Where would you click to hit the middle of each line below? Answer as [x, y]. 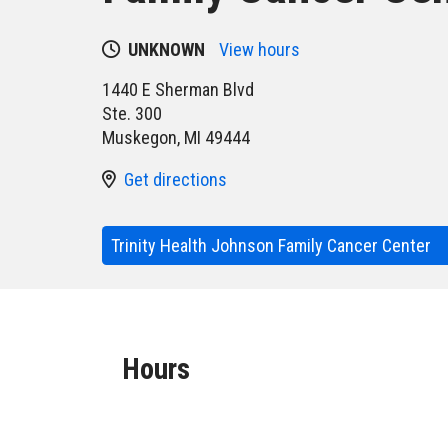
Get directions [175, 179]
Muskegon [139, 137]
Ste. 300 [132, 113]
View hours [259, 49]
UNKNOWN [166, 49]
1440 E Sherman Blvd [178, 89]
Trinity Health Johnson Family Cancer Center [273, 245]
